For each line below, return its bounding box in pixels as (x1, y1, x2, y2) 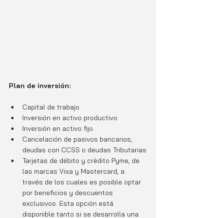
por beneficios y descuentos (22, 188, 115, 198)
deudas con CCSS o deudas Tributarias (22, 145, 146, 155)
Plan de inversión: (9, 81, 71, 91)
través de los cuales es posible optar (22, 178, 143, 187)
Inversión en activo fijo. (22, 124, 94, 133)
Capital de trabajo (22, 103, 79, 112)
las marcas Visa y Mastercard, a (22, 167, 127, 176)
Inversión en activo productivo (22, 113, 117, 123)
